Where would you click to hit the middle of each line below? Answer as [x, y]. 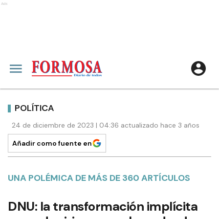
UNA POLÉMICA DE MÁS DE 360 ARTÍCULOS [99, 178]
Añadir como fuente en [52, 143]
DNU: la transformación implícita [103, 206]
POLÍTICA [34, 108]
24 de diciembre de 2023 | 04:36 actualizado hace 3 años [106, 125]
